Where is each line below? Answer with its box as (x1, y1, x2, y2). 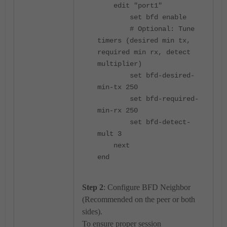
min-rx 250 (97, 106, 138, 115)
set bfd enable (97, 13, 186, 21)
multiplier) (97, 60, 142, 68)
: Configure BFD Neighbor (103, 183, 191, 192)
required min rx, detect (97, 48, 191, 56)
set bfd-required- (97, 95, 199, 103)
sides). (82, 207, 102, 216)
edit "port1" (97, 2, 162, 10)
